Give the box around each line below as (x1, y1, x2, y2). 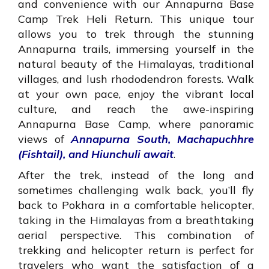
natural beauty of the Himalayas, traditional (18, 57, 254, 71)
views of (18, 132, 71, 147)
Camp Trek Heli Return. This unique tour (18, 12, 254, 26)
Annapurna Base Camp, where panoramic (18, 117, 254, 131)
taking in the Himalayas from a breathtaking (18, 213, 254, 228)
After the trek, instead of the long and (18, 168, 254, 183)
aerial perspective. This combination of (18, 228, 254, 243)
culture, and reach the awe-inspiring (18, 102, 254, 116)
